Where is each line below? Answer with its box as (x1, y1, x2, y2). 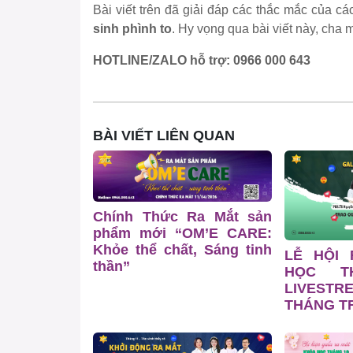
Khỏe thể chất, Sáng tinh (93, 241, 272, 258)
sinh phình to (93, 22, 172, 36)
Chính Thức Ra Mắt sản (93, 208, 272, 225)
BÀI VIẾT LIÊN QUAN (93, 128, 235, 144)
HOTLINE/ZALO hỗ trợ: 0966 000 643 (93, 54, 310, 68)
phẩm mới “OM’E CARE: (93, 225, 272, 241)
